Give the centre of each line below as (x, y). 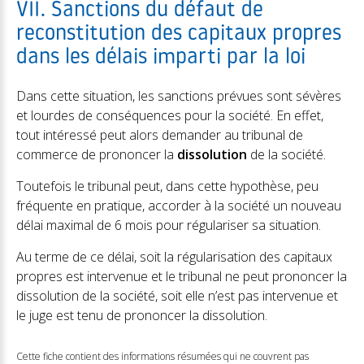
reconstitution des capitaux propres (179, 35)
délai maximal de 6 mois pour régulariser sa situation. (169, 225)
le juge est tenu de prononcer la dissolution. (142, 315)
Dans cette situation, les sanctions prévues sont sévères (179, 96)
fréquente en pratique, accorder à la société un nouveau (179, 206)
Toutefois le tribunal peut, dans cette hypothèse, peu (167, 186)
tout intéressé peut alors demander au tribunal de (160, 135)
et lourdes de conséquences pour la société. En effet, (170, 115)
